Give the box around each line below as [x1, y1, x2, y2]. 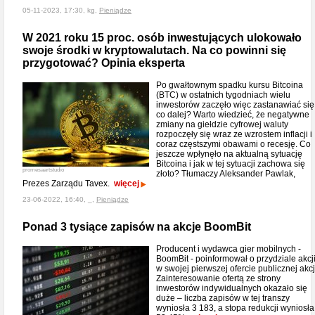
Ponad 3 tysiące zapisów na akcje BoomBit [22, 221, 251, 233]
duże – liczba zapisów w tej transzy [156, 293, 290, 303]
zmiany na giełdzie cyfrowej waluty [156, 120, 288, 129]
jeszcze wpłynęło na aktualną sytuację [156, 149, 302, 159]
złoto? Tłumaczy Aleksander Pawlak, [156, 169, 295, 179]
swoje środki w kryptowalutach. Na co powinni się [22, 44, 286, 56]
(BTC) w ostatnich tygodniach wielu [156, 90, 290, 100]
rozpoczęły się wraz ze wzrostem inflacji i [156, 129, 312, 139]
